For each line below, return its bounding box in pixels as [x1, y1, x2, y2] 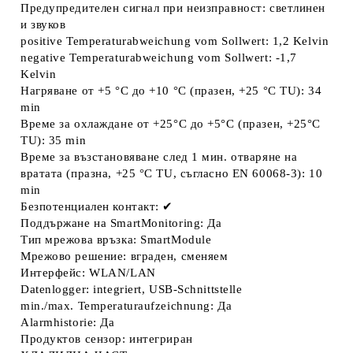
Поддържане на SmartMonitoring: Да [20, 217, 222, 229]
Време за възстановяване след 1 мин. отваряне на [20, 150, 298, 163]
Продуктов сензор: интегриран [20, 333, 193, 345]
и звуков [20, 18, 66, 31]
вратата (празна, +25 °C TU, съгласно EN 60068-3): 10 [20, 167, 323, 180]
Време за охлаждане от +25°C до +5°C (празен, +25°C [20, 117, 321, 130]
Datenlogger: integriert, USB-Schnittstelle [20, 283, 243, 295]
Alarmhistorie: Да [20, 316, 115, 329]
